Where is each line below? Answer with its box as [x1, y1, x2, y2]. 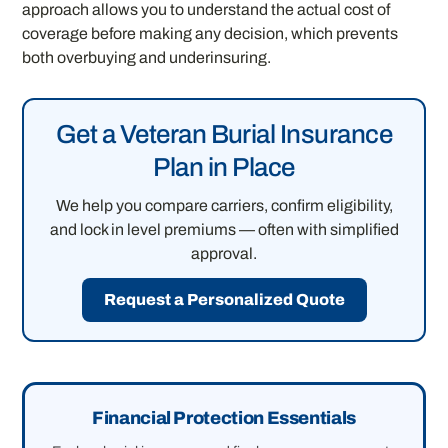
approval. [191, 244, 257, 262]
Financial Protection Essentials [92, 407, 356, 428]
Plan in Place [153, 152, 295, 181]
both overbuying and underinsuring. [22, 48, 272, 66]
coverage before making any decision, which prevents [22, 24, 399, 42]
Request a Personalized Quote [103, 290, 345, 308]
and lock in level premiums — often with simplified [49, 220, 399, 238]
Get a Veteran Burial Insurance [55, 119, 393, 148]
